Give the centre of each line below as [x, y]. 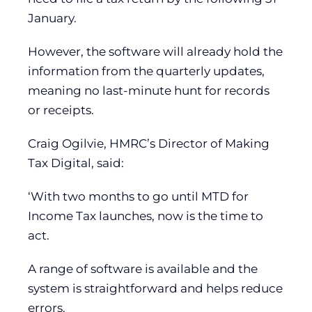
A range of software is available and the [143, 269]
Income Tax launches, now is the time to [146, 216]
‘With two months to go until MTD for [138, 197]
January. [52, 18]
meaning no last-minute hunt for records [149, 91]
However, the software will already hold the [155, 52]
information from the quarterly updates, [146, 71]
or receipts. [61, 110]
